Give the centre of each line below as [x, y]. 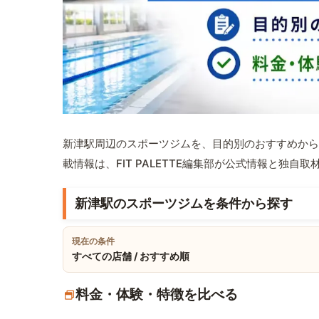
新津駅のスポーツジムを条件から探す [184, 204]
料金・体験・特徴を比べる [157, 295]
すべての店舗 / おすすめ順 [131, 256]
